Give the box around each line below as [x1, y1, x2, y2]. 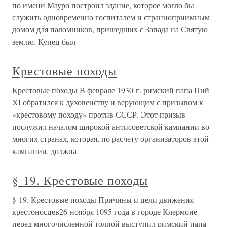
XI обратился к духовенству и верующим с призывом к [12, 97, 203, 107]
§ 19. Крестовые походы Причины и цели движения [12, 194, 194, 205]
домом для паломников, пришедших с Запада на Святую [12, 24, 208, 34]
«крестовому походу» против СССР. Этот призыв [12, 109, 185, 120]
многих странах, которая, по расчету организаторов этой [12, 133, 209, 144]
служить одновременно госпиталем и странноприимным [12, 12, 210, 22]
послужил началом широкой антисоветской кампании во [12, 121, 209, 132]
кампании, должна [12, 145, 77, 156]
